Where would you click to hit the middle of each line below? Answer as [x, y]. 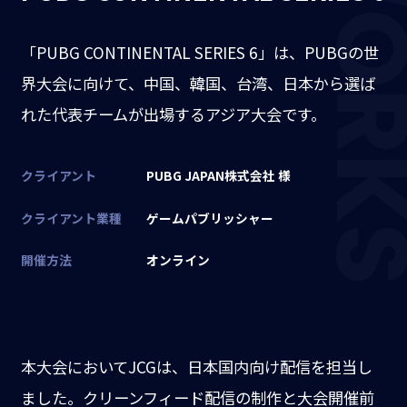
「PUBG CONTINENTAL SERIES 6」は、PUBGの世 [199, 53]
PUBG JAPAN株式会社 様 [218, 176]
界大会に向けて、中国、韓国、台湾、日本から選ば [198, 84]
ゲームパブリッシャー [209, 218]
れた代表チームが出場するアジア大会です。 [173, 114]
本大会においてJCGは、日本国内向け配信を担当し [196, 367]
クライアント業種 [71, 218]
